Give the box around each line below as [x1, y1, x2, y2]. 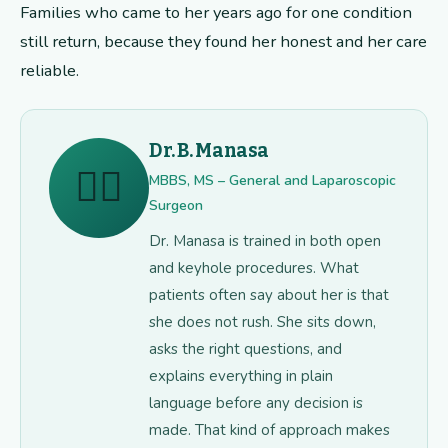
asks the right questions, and [149, 339, 342, 360]
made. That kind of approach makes [149, 420, 390, 441]
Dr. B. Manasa [149, 139, 270, 163]
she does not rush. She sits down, [149, 312, 376, 333]
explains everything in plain [149, 366, 333, 387]
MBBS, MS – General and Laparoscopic [149, 171, 396, 191]
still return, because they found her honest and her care [20, 30, 427, 54]
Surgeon [149, 196, 203, 216]
